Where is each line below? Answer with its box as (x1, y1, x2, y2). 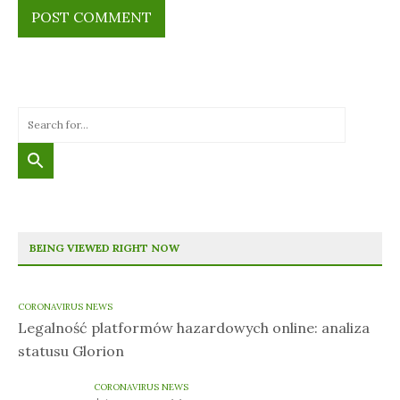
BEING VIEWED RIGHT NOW (29, 240, 179, 254)
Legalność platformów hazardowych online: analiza (18, 318, 370, 337)
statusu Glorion (18, 341, 124, 360)
